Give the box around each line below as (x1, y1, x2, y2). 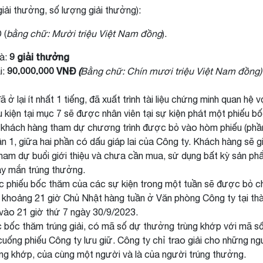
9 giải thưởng (9, 51, 69, 62)
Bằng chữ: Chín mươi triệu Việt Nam (80, 66, 235, 76)
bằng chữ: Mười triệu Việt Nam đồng (6, 28, 162, 39)
